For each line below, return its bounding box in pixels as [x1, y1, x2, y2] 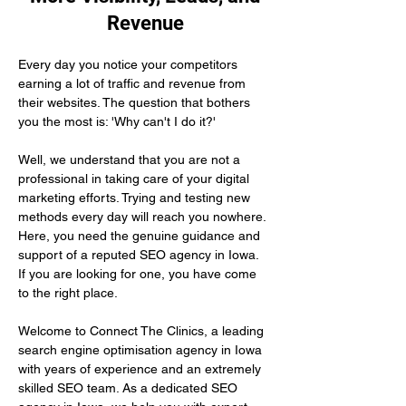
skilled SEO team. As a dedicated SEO [18, 381, 241, 395]
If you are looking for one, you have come [18, 266, 260, 281]
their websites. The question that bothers [18, 95, 254, 110]
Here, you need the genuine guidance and [18, 228, 264, 243]
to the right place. [18, 285, 118, 300]
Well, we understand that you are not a [18, 152, 244, 167]
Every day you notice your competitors [18, 57, 241, 72]
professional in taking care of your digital [18, 171, 253, 186]
